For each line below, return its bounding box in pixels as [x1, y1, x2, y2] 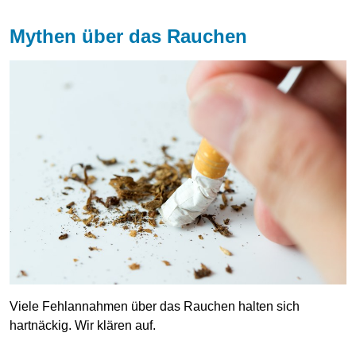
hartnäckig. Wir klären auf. [10, 319, 156, 333]
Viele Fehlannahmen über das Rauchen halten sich [10, 300, 300, 314]
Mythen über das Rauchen [10, 25, 247, 47]
